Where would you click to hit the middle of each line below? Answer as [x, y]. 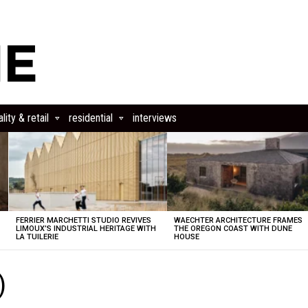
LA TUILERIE [37, 237]
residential [91, 118]
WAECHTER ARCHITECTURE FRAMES [239, 220]
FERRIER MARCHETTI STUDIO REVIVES [83, 220]
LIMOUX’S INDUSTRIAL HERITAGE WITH [86, 229]
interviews [155, 118]
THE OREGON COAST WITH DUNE [233, 229]
